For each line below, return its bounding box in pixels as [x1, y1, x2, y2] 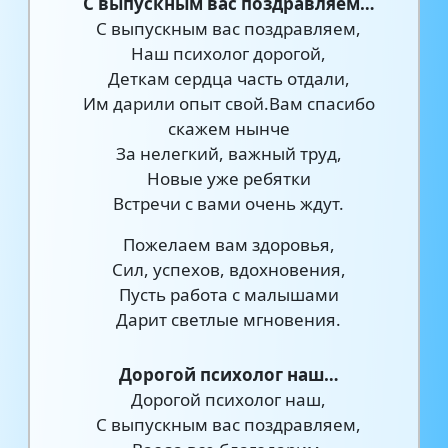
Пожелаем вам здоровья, [122, 233, 335, 256]
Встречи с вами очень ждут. [113, 192, 345, 215]
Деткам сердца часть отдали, [107, 67, 350, 90]
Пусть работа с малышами [118, 283, 339, 306]
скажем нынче [167, 117, 290, 140]
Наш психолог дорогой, [131, 42, 327, 65]
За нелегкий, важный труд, [115, 142, 342, 165]
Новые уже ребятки [146, 167, 311, 190]
